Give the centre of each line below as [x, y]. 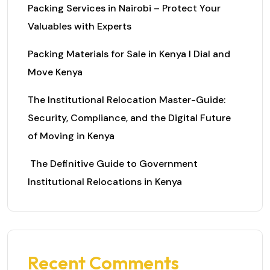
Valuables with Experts [80, 26]
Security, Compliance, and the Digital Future [129, 118]
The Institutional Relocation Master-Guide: [127, 100]
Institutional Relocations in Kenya [105, 182]
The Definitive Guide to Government [113, 164]
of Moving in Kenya [71, 136]
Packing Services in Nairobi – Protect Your [124, 8]
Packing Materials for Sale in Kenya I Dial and [129, 54]
